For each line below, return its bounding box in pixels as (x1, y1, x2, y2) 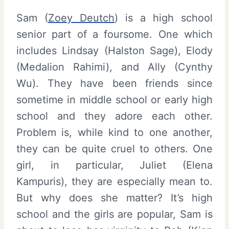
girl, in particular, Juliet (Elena (16, 158, 213, 171)
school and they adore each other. (16, 109, 213, 122)
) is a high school (114, 11, 213, 24)
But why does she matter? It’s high (16, 191, 213, 204)
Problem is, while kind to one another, (16, 126, 213, 139)
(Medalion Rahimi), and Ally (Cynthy (16, 60, 213, 73)
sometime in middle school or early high (16, 93, 213, 106)
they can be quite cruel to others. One (16, 142, 213, 155)
